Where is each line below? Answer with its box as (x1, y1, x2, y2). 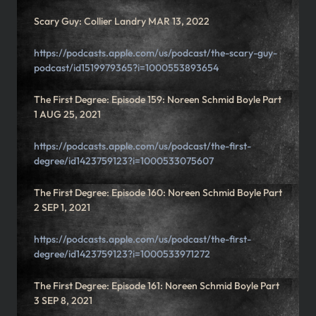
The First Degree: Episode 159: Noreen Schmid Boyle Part (34, 93, 281, 107)
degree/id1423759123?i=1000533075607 (34, 154, 214, 168)
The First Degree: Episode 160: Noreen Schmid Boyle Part (34, 186, 282, 200)
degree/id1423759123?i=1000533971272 (34, 248, 210, 261)
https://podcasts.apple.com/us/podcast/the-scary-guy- (34, 47, 277, 60)
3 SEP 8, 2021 (34, 294, 92, 308)
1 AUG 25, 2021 (34, 108, 101, 121)
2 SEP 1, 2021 (34, 201, 90, 214)
